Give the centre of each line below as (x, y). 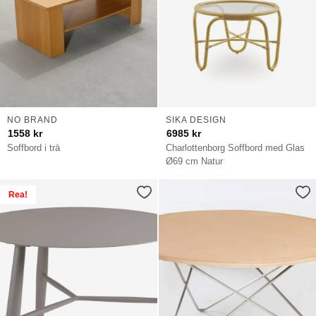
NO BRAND (32, 120)
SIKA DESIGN (196, 120)
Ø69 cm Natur (195, 162)
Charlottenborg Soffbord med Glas (236, 148)
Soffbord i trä (34, 148)
